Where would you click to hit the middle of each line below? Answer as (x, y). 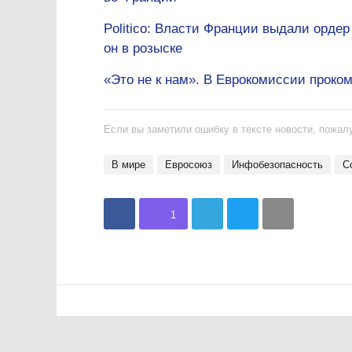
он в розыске (143, 48)
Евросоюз (192, 165)
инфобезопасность (281, 165)
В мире (132, 165)
